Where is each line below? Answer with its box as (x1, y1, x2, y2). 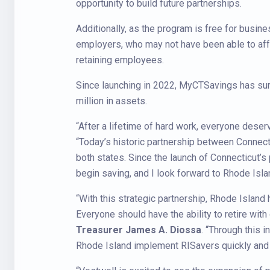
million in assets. (76, 95, 147, 107)
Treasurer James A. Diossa (76, 224, 201, 236)
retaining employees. (76, 54, 164, 66)
